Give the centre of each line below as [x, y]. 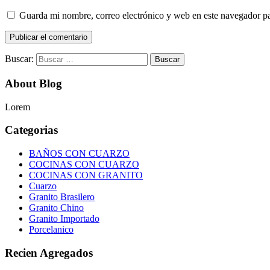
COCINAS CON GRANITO [86, 175]
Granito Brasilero [62, 197]
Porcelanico [51, 230]
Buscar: [19, 59]
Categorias [31, 130]
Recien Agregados [49, 253]
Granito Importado [64, 219]
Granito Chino [56, 208]
